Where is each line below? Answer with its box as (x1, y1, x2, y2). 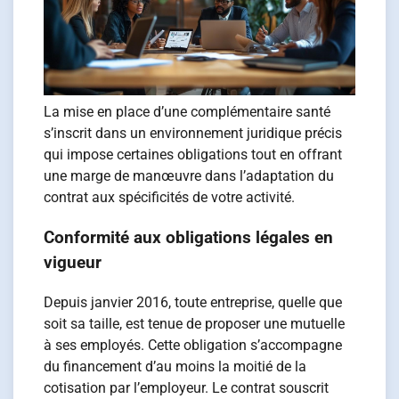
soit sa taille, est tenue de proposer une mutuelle (44, 314, 346, 332)
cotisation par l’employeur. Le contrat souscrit (44, 379, 330, 396)
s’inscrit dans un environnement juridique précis (44, 125, 343, 142)
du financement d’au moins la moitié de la (44, 357, 307, 375)
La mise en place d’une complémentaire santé (44, 103, 331, 121)
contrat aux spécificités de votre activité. (44, 189, 296, 207)
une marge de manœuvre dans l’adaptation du (44, 167, 335, 185)
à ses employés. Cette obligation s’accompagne (44, 336, 343, 354)
